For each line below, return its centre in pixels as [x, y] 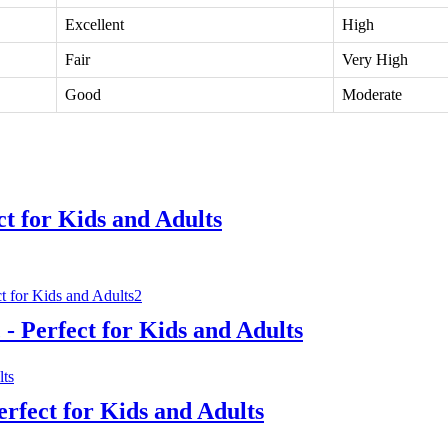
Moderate [372, 95]
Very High [375, 60]
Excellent [94, 25]
